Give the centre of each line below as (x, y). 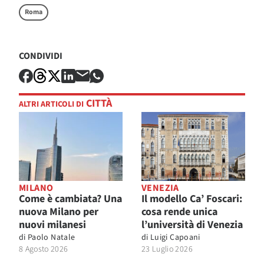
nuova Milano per (59, 212)
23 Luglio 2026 (167, 250)
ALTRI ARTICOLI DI (51, 105)
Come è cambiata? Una (70, 199)
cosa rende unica (179, 212)
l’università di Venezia (193, 225)
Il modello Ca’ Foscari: (192, 199)
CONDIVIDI (41, 56)
